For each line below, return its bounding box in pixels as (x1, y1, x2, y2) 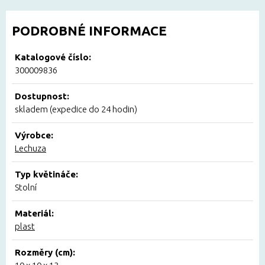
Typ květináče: (15, 169, 78, 180)
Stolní (15, 182, 37, 193)
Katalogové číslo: (15, 52, 91, 63)
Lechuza (15, 143, 46, 154)
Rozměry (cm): (15, 247, 75, 258)
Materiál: (15, 208, 54, 219)
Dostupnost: (15, 91, 69, 102)
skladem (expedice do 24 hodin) (15, 104, 137, 115)
